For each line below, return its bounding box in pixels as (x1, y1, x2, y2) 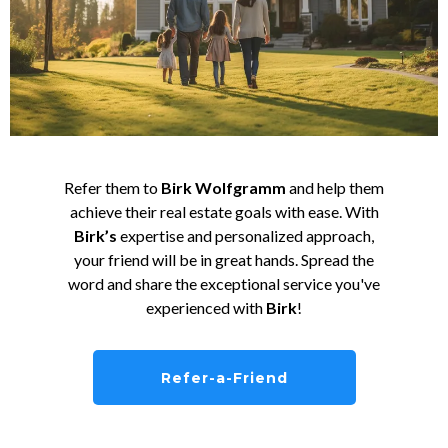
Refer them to (64, 177, 161, 197)
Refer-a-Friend (160, 368, 288, 387)
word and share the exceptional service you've (68, 273, 380, 293)
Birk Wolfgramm (161, 177, 286, 197)
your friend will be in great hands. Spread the (74, 249, 374, 269)
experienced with (146, 297, 266, 317)
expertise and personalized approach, (117, 225, 374, 245)
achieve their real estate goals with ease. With (69, 201, 379, 221)
